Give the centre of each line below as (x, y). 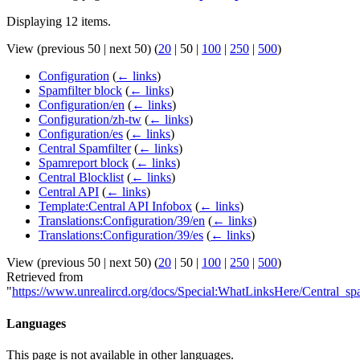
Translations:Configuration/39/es (121, 235)
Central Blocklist (81, 178)
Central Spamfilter (85, 149)
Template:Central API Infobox (115, 207)
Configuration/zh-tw (90, 120)
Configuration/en (82, 105)
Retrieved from (45, 277)
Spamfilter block (80, 91)
